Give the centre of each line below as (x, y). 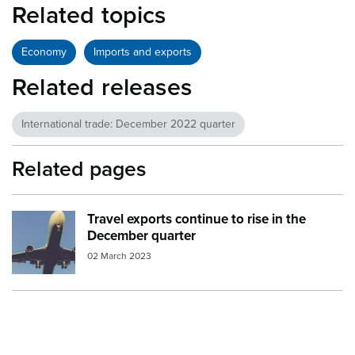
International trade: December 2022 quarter (128, 124)
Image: (36, 221)
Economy (44, 52)
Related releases (102, 87)
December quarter (141, 235)
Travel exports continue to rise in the (197, 219)
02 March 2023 (119, 256)
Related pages (80, 169)
